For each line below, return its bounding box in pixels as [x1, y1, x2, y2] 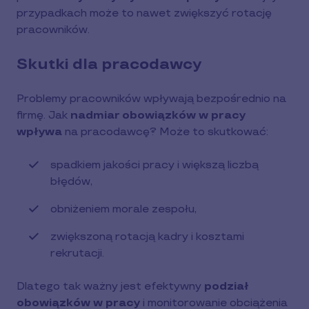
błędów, [50, 175, 92, 188]
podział [204, 280, 249, 293]
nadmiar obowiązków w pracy [70, 109, 246, 122]
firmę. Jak [17, 109, 70, 122]
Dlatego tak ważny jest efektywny [17, 280, 204, 293]
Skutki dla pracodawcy [17, 55, 201, 74]
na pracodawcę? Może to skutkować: [62, 126, 268, 139]
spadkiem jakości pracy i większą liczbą [50, 159, 259, 172]
